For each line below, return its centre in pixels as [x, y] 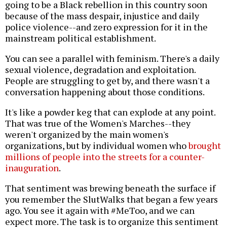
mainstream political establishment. [81, 38]
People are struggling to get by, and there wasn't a [107, 81]
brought [205, 146]
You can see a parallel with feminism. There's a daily [112, 59]
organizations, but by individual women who [97, 146]
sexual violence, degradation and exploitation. [100, 70]
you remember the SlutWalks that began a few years [111, 199]
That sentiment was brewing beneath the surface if [110, 188]
